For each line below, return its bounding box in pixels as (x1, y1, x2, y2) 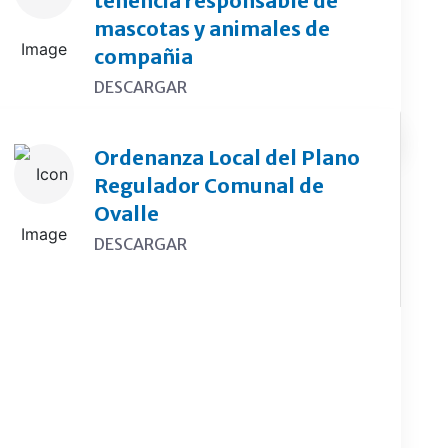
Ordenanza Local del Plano (94, 145, 361, 170)
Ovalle (94, 201, 160, 226)
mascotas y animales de (94, 16, 331, 41)
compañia (94, 44, 194, 69)
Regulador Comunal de (94, 173, 325, 198)
